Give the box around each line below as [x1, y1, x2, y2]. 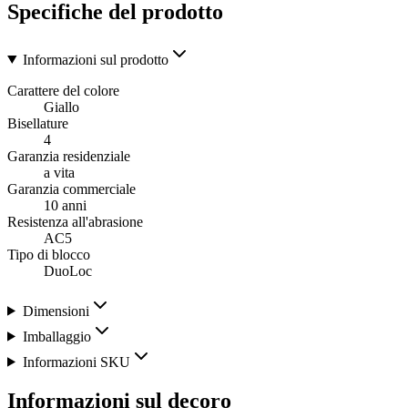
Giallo [44, 98, 79, 115]
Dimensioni [22, 302, 89, 319]
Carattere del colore [7, 82, 119, 98]
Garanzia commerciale [7, 180, 136, 197]
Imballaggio [22, 328, 91, 344]
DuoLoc [44, 262, 92, 279]
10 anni [44, 197, 87, 213]
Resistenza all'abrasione [7, 213, 143, 229]
